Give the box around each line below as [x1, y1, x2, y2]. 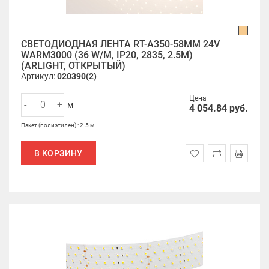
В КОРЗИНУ [34, 148, 83, 158]
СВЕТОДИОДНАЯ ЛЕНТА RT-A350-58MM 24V [21, 38, 220, 50]
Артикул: [21, 71, 57, 81]
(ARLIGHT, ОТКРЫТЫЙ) [21, 60, 125, 71]
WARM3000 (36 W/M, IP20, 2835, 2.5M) [21, 49, 193, 61]
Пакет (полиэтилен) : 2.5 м [21, 122, 94, 128]
